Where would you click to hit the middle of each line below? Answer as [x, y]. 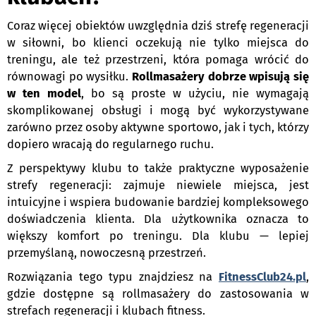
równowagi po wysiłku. [69, 77]
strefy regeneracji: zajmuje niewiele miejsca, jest [158, 186]
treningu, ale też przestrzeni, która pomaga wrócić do [158, 60]
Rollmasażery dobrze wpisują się [220, 77]
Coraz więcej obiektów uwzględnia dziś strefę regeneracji [158, 26]
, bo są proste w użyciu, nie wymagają [195, 94]
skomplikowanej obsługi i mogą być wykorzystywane [158, 111]
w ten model [44, 94]
